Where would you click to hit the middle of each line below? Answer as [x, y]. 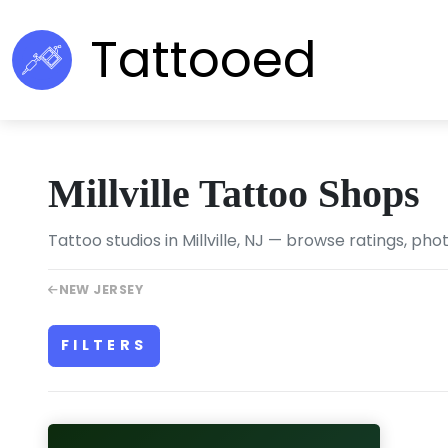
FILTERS [104, 345]
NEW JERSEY [101, 289]
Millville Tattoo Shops [234, 193]
